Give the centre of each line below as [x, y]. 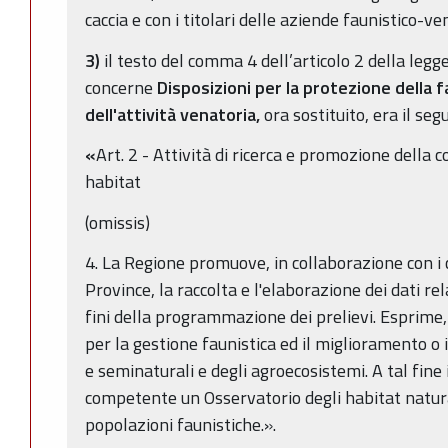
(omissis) [117, 222]
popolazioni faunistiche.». [180, 425]
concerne [119, 87]
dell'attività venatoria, [174, 114]
